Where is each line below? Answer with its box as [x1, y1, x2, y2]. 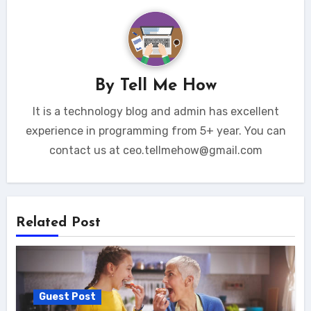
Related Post [15, 216, 101, 230]
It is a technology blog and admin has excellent [32, 104, 279, 118]
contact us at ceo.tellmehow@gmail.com [49, 143, 262, 157]
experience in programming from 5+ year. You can [25, 124, 286, 137]
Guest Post [38, 291, 96, 303]
